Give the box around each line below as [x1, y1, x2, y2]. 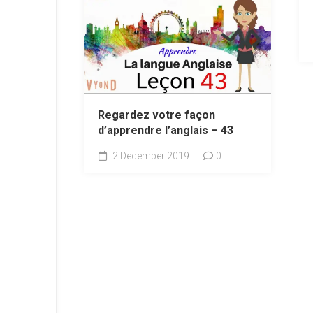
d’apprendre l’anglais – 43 [98, 123, 233, 137]
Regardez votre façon [98, 108, 215, 122]
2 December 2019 [110, 150, 189, 161]
